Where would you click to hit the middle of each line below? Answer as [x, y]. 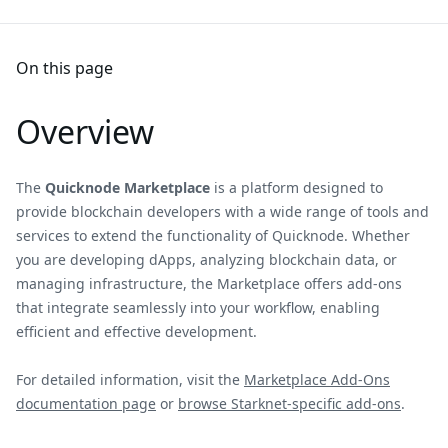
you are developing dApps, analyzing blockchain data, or [206, 259]
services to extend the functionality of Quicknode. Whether [213, 235]
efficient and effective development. [136, 331]
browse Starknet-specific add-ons [289, 403]
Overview [85, 131]
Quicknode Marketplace [127, 187]
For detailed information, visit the [130, 379]
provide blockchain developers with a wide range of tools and [222, 211]
